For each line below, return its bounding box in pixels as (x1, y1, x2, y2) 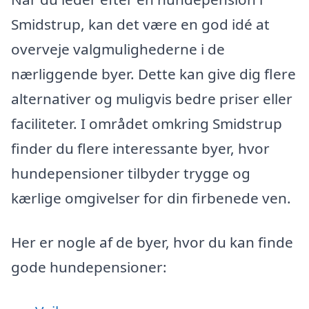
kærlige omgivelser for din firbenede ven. (11, 188, 291, 208)
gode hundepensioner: (11, 257, 167, 277)
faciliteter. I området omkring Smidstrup (11, 114, 282, 134)
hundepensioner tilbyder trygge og (11, 163, 250, 183)
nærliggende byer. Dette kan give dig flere (11, 64, 296, 84)
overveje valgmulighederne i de (11, 39, 225, 59)
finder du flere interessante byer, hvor (11, 139, 270, 159)
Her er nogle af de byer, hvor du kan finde (11, 232, 293, 252)
